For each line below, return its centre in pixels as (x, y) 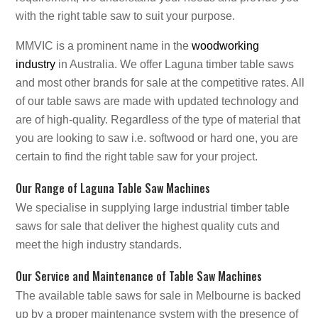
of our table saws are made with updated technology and (157, 101)
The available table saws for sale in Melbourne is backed (158, 295)
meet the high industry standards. (99, 244)
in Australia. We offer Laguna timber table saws (175, 64)
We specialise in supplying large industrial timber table (153, 207)
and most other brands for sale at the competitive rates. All (160, 82)
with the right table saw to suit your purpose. (125, 16)
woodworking (225, 45)
